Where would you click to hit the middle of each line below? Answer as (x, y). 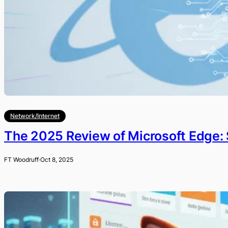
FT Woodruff (21, 159)
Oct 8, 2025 (57, 159)
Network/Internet (35, 116)
